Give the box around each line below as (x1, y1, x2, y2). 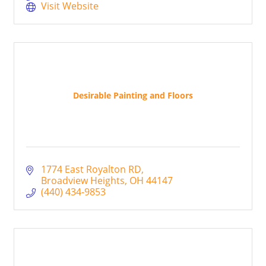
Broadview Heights (41, 174, 125, 188)
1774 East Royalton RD (41, 163, 141, 176)
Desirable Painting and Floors (73, 89, 193, 101)
